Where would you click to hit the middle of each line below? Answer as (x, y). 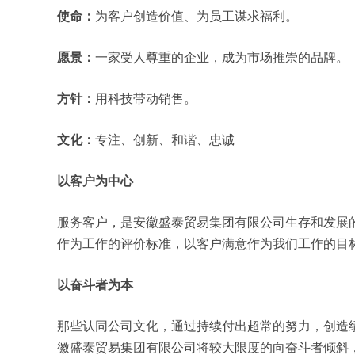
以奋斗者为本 (95, 285)
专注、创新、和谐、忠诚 (165, 140)
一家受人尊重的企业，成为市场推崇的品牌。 (222, 57)
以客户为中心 (95, 181)
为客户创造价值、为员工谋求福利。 (197, 16)
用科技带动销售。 (146, 99)
